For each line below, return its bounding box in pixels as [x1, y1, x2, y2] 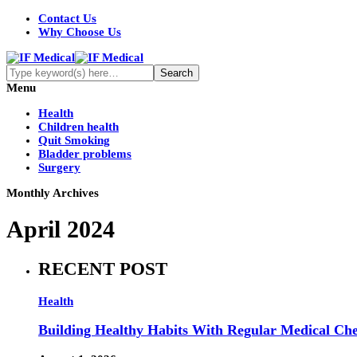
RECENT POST [38, 259, 167, 280]
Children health [38, 120, 119, 133]
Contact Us [38, 12, 96, 25]
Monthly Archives [6, 186, 99, 199]
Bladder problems [38, 147, 131, 160]
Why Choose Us [38, 25, 121, 38]
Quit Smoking [38, 134, 110, 147]
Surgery [38, 161, 80, 174]
